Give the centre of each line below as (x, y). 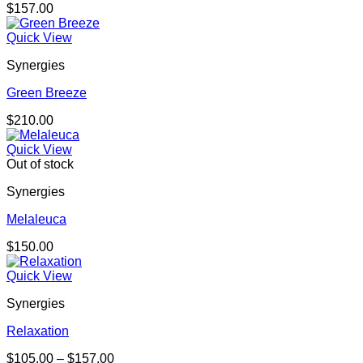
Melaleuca (36, 220)
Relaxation (38, 331)
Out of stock (40, 164)
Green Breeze (47, 93)
